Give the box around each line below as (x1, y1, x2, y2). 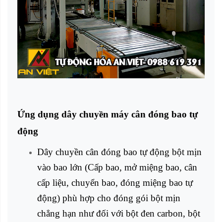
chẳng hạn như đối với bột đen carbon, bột (37, 208, 200, 219)
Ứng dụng (17, 109, 61, 120)
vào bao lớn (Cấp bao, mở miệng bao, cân (37, 162, 197, 173)
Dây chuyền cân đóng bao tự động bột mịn (37, 147, 202, 158)
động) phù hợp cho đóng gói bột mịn (37, 193, 180, 204)
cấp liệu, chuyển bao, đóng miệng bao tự (37, 177, 193, 188)
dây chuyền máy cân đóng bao (61, 109, 187, 120)
